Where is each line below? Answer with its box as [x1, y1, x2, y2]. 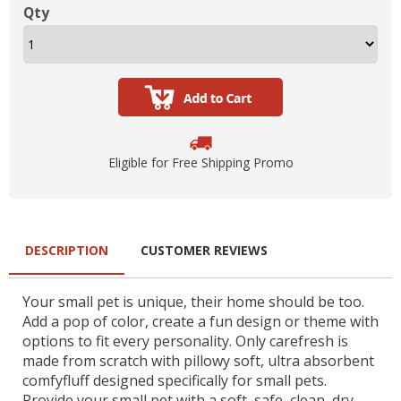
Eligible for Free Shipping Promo [107, 153, 294, 171]
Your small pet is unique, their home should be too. [22, 291, 364, 311]
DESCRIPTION [25, 242, 109, 260]
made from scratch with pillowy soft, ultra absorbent [22, 350, 374, 371]
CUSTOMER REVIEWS [141, 242, 269, 260]
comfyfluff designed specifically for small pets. [22, 370, 327, 390]
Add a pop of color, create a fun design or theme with [22, 311, 379, 331]
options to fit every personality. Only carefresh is [22, 330, 348, 351]
